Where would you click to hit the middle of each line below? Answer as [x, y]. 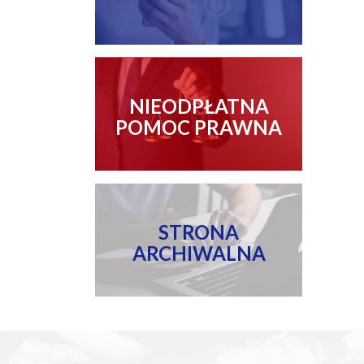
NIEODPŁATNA [199, 106]
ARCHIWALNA [199, 253]
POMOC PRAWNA [199, 127]
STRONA [199, 232]
